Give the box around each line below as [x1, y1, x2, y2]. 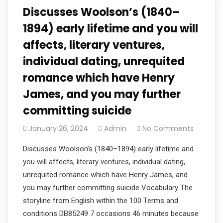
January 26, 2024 [29, 123, 88, 133]
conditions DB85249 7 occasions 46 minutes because [23, 209, 199, 218]
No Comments [142, 123, 194, 133]
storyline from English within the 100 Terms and [23, 196, 178, 205]
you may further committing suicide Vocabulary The [23, 183, 193, 192]
